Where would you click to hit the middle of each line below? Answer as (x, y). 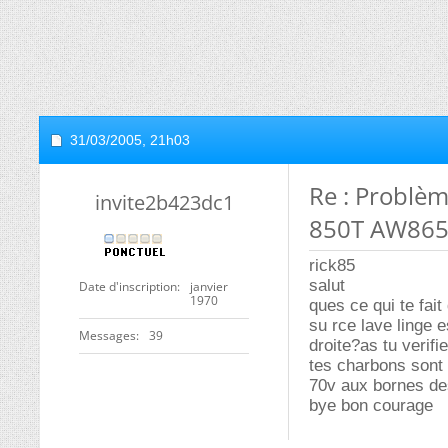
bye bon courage (371, 405)
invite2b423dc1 (164, 202)
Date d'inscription (128, 286)
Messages (107, 335)
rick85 (332, 265)
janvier (209, 286)
